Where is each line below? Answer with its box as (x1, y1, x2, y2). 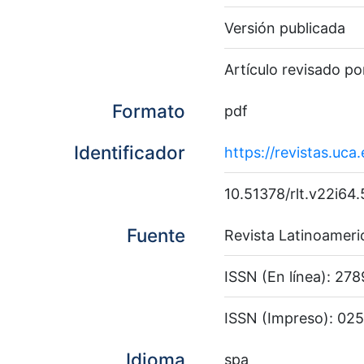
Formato (112, 99, 185, 122)
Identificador (74, 141, 185, 163)
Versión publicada (224, 19, 345, 37)
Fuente (127, 223, 185, 246)
